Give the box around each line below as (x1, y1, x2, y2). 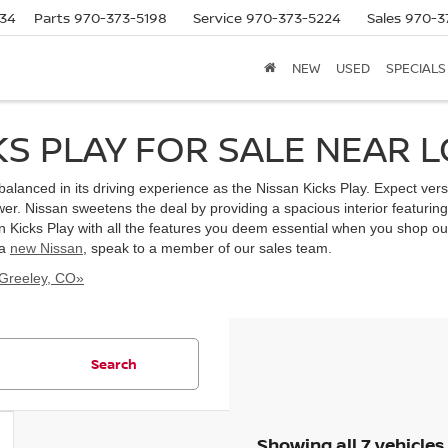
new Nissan (10, 240, 83, 256)
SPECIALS (386, 59, 446, 78)
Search (90, 355, 137, 373)
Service (193, 8, 242, 28)
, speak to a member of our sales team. (83, 240, 332, 256)
